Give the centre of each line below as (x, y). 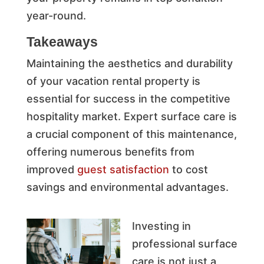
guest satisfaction (123, 169)
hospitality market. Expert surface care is (131, 116)
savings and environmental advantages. (127, 187)
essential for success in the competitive (128, 98)
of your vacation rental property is (113, 81)
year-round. (56, 15)
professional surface (184, 243)
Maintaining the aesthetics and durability (129, 63)
